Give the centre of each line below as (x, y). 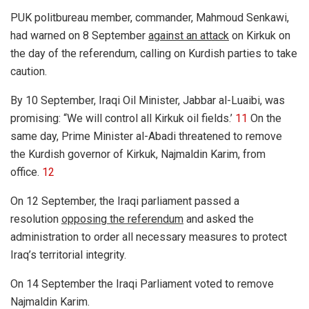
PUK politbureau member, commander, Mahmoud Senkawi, (150, 18)
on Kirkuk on (260, 36)
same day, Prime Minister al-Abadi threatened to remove (146, 137)
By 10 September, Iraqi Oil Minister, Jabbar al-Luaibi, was (148, 101)
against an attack (189, 36)
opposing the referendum (122, 219)
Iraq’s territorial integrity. (68, 255)
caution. (29, 72)
